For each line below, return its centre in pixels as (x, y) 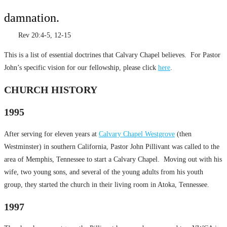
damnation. (32, 18)
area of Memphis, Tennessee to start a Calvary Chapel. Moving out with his (113, 159)
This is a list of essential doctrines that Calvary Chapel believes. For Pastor (112, 55)
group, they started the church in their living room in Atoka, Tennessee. (107, 184)
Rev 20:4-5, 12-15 (37, 35)
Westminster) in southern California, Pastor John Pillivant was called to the (112, 146)
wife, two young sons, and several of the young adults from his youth (104, 172)
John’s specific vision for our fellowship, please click (81, 68)
